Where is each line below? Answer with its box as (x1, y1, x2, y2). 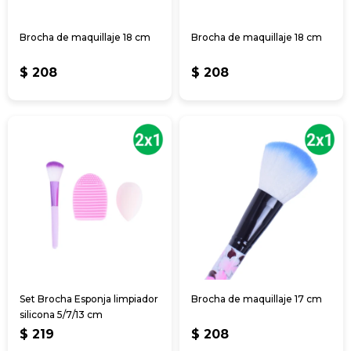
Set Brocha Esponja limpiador (20, 292, 158, 305)
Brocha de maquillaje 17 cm (191, 292, 322, 305)
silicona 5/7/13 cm (20, 308, 103, 320)
